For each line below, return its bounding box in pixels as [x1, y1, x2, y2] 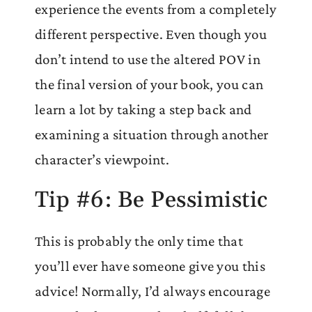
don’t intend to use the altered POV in [35, 50, 260, 68]
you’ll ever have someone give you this [35, 257, 265, 274]
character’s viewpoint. [35, 150, 169, 168]
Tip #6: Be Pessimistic [35, 185, 268, 214]
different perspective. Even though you [35, 25, 267, 42]
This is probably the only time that [35, 232, 244, 249]
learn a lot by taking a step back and [35, 100, 252, 118]
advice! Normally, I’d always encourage [35, 282, 270, 299]
